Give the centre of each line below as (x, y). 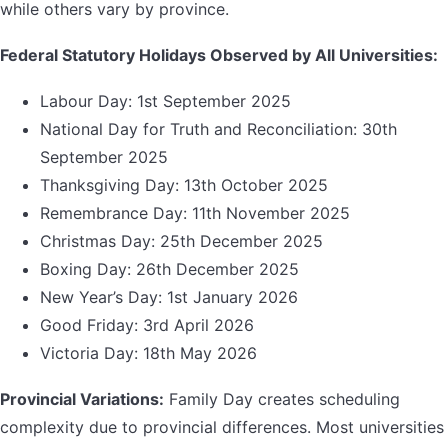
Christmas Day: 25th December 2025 (181, 241)
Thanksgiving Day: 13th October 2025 (184, 185)
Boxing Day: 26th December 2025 (169, 269)
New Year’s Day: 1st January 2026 (169, 297)
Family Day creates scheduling (282, 399)
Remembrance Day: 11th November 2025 (195, 213)
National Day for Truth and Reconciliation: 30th (218, 129)
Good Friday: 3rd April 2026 (147, 325)
